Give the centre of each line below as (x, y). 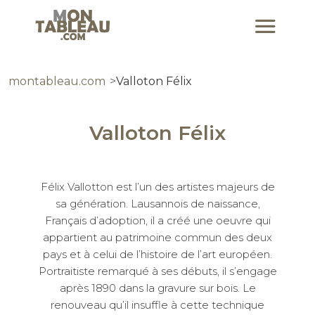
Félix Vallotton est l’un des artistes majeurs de (157, 187)
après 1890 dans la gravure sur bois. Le (157, 288)
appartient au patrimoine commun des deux (157, 237)
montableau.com (57, 81)
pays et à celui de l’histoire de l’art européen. (157, 254)
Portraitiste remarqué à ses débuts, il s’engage (157, 271)
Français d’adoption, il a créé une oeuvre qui (157, 220)
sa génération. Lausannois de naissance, (157, 204)
